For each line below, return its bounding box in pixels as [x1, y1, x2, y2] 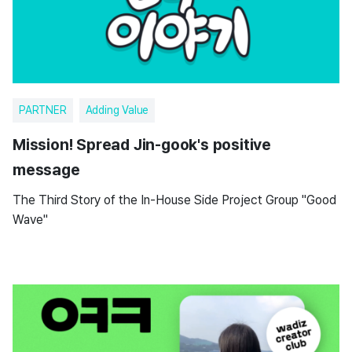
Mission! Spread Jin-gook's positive [13, 135, 271, 154]
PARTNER [19, 104, 67, 116]
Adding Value [85, 104, 149, 116]
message [13, 160, 80, 179]
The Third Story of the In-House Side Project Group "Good [13, 192, 336, 207]
